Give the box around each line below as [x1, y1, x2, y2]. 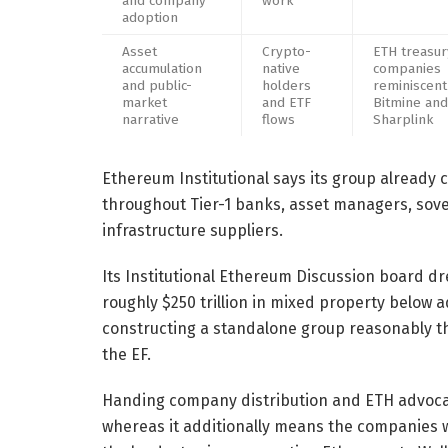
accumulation [122, 59, 202, 77]
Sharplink [373, 110, 433, 128]
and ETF [262, 93, 311, 111]
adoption [122, 8, 178, 26]
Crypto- [262, 42, 311, 60]
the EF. [102, 344, 151, 364]
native [262, 59, 300, 77]
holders [262, 76, 311, 94]
